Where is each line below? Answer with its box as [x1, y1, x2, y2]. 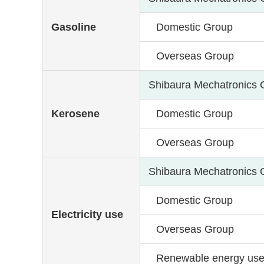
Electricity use [51, 209, 124, 221]
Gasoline [51, 21, 97, 34]
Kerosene [51, 108, 100, 120]
